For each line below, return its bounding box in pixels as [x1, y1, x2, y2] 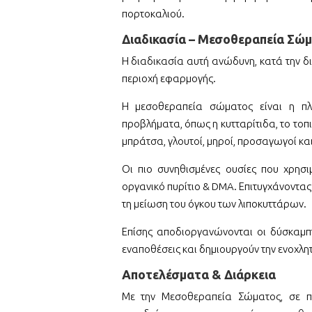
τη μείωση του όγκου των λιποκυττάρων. [121, 198, 306, 210]
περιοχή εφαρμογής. [121, 72, 216, 85]
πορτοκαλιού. [121, 8, 185, 20]
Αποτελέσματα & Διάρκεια [121, 267, 276, 282]
